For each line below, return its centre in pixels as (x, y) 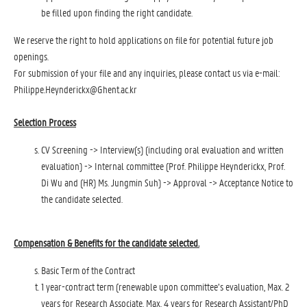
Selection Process (45, 122)
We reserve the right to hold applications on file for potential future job (144, 40)
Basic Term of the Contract (88, 270)
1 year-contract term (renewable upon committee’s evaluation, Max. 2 (165, 286)
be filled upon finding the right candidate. (117, 12)
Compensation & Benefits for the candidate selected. (107, 243)
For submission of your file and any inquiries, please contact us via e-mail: (147, 73)
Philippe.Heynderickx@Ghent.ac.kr (75, 89)
